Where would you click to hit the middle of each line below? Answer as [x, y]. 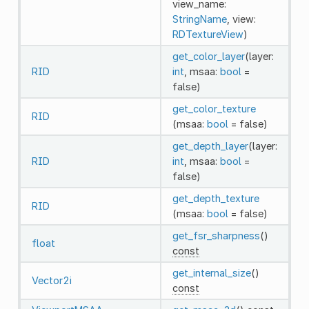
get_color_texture [214, 108]
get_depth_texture [216, 198]
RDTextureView [208, 34]
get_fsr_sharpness [216, 235]
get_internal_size [211, 272]
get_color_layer [208, 56]
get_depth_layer [210, 146]
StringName [199, 19]
